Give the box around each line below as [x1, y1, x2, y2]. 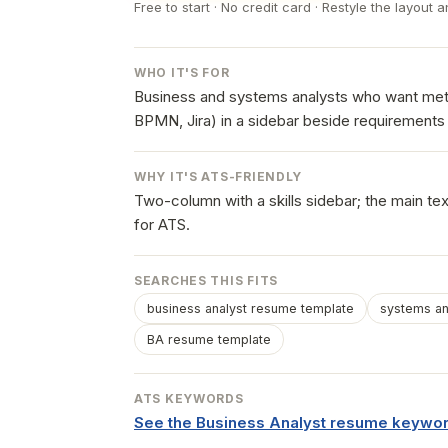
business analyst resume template [147, 301, 354, 316]
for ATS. [134, 215, 190, 234]
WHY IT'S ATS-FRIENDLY [134, 169, 303, 184]
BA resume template [147, 332, 271, 347]
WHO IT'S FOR [134, 65, 230, 80]
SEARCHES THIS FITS [134, 273, 278, 288]
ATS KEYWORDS [134, 391, 244, 406]
